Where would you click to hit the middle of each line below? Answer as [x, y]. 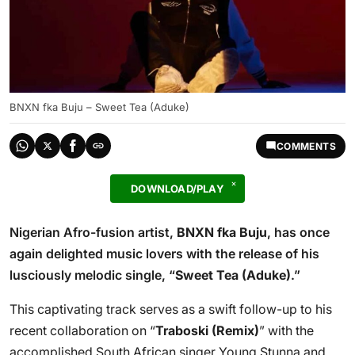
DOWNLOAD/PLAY [177, 189]
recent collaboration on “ [82, 330]
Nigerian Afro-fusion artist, [93, 232]
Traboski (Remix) [207, 330]
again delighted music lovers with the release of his [164, 254]
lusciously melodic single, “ [92, 275]
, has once [298, 232]
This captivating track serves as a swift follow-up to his [171, 309]
